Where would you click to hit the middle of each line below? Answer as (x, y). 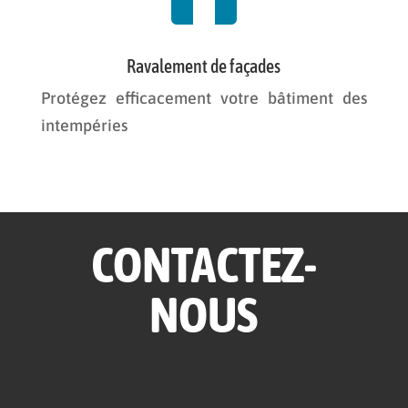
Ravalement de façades (204, 66)
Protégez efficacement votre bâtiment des (204, 97)
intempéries (84, 125)
